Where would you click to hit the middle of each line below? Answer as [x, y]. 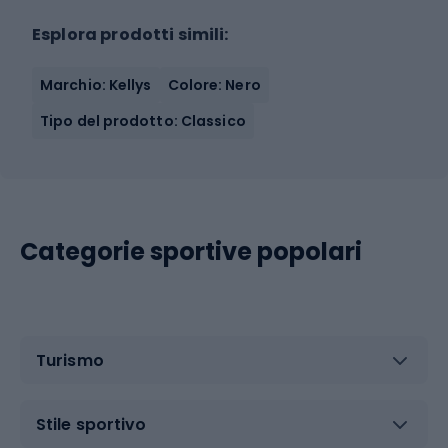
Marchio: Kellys [96, 85]
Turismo [70, 360]
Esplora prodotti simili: [130, 34]
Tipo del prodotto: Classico [143, 121]
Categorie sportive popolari [191, 251]
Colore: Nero [214, 85]
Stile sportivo [91, 424]
